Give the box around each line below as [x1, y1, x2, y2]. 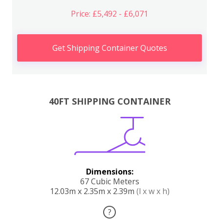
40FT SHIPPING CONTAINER [48, 95, 171, 107]
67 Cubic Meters [80, 175, 139, 187]
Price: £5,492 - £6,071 [71, 8, 148, 20]
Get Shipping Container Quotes [52, 43, 167, 54]
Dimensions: [86, 166, 133, 177]
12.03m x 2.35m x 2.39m [49, 185, 136, 197]
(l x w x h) [136, 185, 170, 197]
